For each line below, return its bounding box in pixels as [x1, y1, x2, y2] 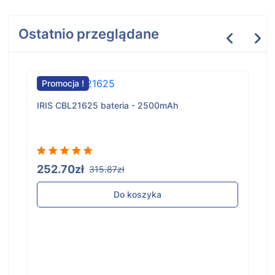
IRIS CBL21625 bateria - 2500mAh [37, 100, 178, 111]
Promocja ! [42, 78, 84, 89]
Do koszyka [114, 189, 161, 200]
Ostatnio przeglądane [18, 26, 159, 42]
